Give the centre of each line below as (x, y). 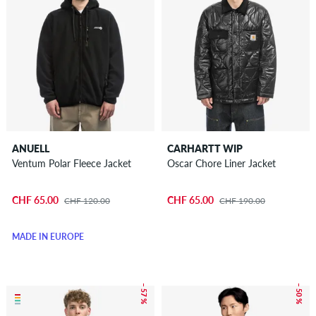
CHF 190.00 (242, 200)
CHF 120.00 (87, 200)
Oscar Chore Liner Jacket (221, 164)
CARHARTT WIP (205, 149)
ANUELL (30, 149)
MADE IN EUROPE (48, 236)
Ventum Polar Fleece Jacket (71, 164)
